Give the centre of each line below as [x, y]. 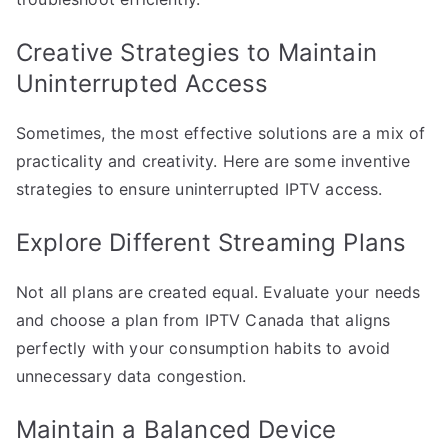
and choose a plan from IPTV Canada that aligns [203, 319]
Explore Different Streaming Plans [211, 242]
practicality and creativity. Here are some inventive [213, 160]
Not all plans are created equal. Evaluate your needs [218, 291]
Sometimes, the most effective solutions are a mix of [221, 132]
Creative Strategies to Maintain [196, 52]
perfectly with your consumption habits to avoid [203, 347]
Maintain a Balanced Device [176, 429]
